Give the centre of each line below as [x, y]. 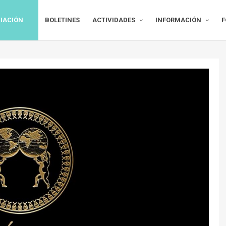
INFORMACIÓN [178, 20]
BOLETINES [62, 20]
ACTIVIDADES [114, 20]
